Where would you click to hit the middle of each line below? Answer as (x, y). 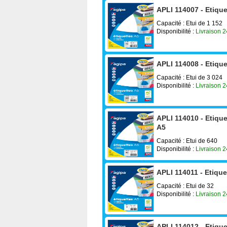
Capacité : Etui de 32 (185, 186)
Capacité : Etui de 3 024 (190, 77)
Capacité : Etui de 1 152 (190, 23)
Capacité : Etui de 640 (187, 141)
